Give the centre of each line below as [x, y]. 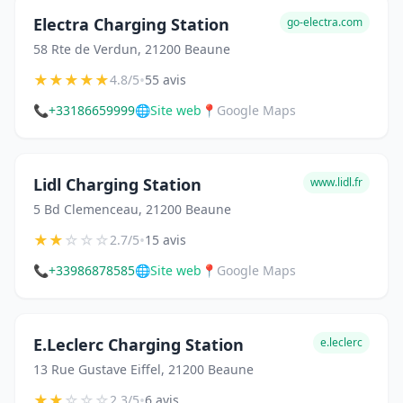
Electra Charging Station [131, 24]
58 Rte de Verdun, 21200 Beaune [132, 49]
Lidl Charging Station [117, 184]
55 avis [166, 80]
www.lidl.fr [336, 182]
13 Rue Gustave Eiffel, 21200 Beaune [143, 369]
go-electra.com [325, 22]
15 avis [166, 240]
